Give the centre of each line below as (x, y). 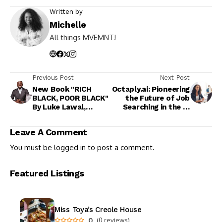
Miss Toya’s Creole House (98, 209)
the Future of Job (158, 98)
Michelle (68, 25)
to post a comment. (120, 148)
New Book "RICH (62, 89)
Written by (66, 12)
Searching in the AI (156, 107)
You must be (32, 148)
